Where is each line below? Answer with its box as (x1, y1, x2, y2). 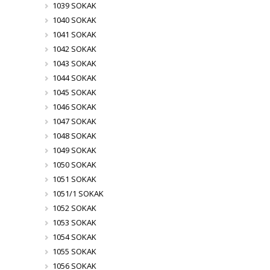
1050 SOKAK (52, 159, 96, 171)
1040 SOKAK (52, 14, 96, 26)
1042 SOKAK (52, 43, 96, 55)
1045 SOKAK (52, 87, 96, 98)
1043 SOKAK (52, 58, 96, 69)
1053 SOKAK (52, 217, 96, 228)
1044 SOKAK (52, 72, 96, 84)
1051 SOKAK (52, 174, 96, 185)
